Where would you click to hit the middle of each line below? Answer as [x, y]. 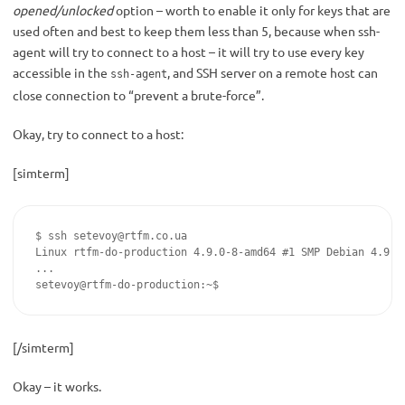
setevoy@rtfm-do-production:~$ [127, 285]
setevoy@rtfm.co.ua [130, 236]
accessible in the [61, 73]
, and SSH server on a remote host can [273, 73]
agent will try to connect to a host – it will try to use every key [188, 52]
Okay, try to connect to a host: [98, 134]
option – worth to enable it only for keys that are [252, 10]
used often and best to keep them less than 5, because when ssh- [196, 31]
